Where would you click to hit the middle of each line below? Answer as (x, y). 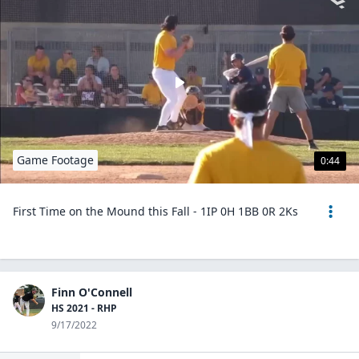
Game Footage (55, 160)
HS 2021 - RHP (84, 308)
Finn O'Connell (92, 292)
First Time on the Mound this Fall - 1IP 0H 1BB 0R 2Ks (155, 211)
